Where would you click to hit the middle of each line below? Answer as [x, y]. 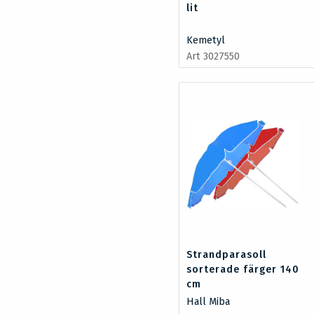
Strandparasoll [227, 254]
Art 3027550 [213, 56]
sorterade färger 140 [243, 269]
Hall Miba [209, 301]
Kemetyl [206, 40]
